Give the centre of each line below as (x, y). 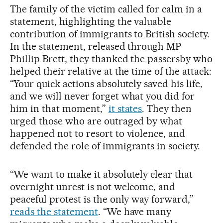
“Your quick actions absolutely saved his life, (107, 83)
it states (125, 108)
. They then (167, 108)
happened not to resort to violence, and (98, 133)
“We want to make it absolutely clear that (102, 174)
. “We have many (135, 211)
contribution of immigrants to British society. (110, 34)
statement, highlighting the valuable (91, 21)
